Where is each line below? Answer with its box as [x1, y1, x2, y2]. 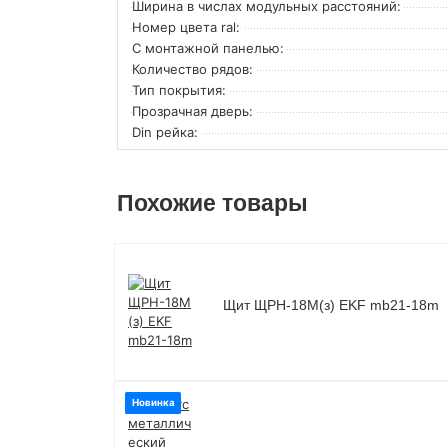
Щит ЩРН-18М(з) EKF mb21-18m [222, 297, 439, 314]
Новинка [131, 397, 175, 409]
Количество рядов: [132, 60, 253, 77]
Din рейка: [132, 123, 198, 140]
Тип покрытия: [132, 81, 226, 98]
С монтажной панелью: [132, 39, 284, 56]
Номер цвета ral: [132, 18, 240, 35]
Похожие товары [117, 190, 308, 217]
